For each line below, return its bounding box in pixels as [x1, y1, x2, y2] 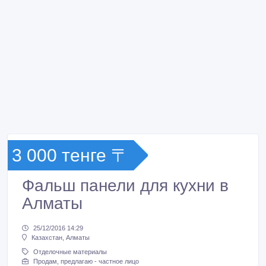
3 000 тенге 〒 [12, 145, 129, 165]
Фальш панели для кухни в [22, 176, 229, 195]
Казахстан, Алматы [31, 234, 90, 242]
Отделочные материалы [33, 248, 107, 256]
